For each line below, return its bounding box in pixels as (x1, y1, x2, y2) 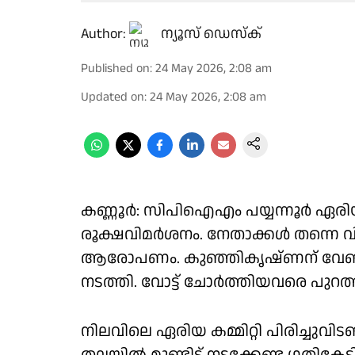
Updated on (81, 88, 144, 106)
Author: (81, 24, 126, 44)
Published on (81, 59, 150, 78)
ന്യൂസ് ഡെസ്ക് (161, 24, 261, 44)
